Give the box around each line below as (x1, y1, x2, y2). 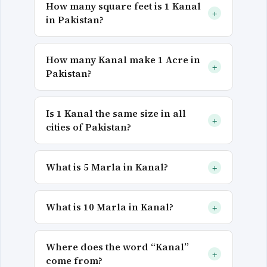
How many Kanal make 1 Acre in (46, 53, 201, 67)
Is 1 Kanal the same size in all (46, 107, 187, 120)
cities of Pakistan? (46, 120, 132, 134)
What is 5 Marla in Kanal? (46, 160, 169, 174)
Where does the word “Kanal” (46, 240, 190, 254)
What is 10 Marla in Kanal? (46, 200, 174, 214)
